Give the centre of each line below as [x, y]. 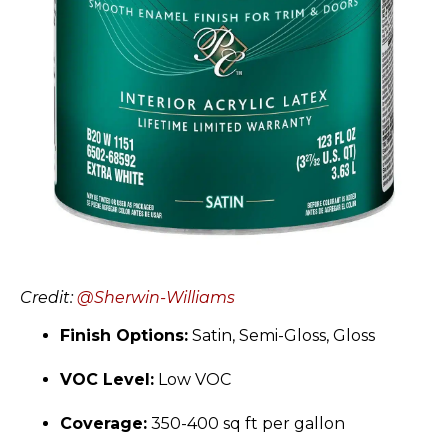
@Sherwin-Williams [156, 297]
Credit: [48, 297]
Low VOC [192, 379]
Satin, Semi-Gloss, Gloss [281, 335]
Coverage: [103, 423]
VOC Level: [107, 379]
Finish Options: [124, 335]
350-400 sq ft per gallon [246, 423]
